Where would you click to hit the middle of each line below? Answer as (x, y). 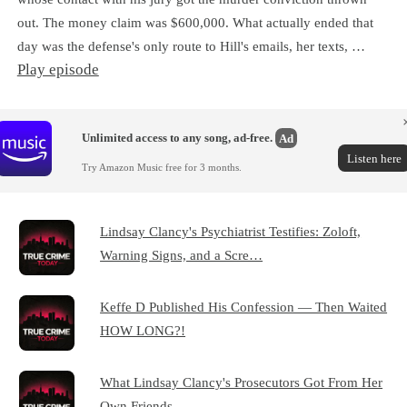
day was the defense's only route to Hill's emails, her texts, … (191, 45)
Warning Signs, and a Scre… (182, 255)
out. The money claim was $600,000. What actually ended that (195, 22)
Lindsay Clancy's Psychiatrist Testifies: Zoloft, (231, 232)
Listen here (374, 158)
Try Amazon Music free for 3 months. (161, 167)
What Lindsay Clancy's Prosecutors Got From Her (242, 382)
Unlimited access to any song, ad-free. (178, 138)
